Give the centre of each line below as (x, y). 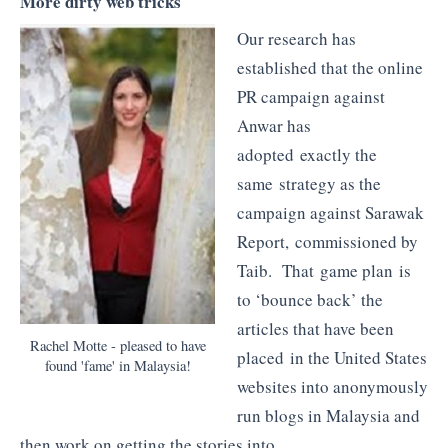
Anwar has (273, 126)
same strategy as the (308, 184)
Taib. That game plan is (323, 271)
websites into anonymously (332, 387)
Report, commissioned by (327, 242)
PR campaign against (310, 97)
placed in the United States (331, 358)
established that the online (329, 68)
